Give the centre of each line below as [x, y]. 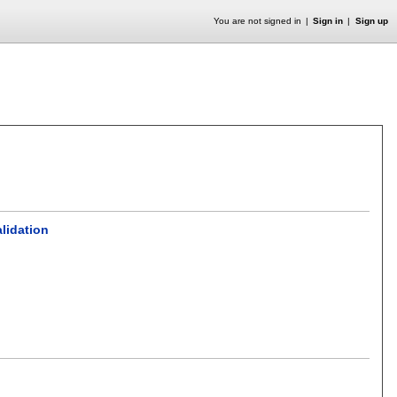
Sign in [328, 21]
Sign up [371, 21]
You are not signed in [257, 21]
